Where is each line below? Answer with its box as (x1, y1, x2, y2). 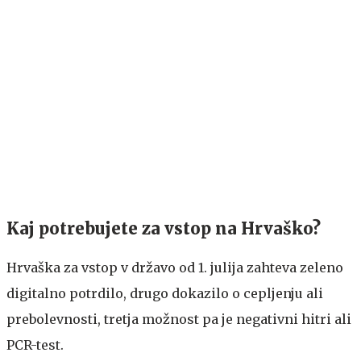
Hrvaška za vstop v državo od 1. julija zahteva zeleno (6, 259, 343, 276)
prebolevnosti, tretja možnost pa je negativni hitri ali (6, 310, 351, 327)
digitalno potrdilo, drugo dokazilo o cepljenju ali (6, 284, 323, 301)
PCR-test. (6, 336, 67, 353)
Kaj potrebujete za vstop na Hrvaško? (6, 218, 321, 239)
